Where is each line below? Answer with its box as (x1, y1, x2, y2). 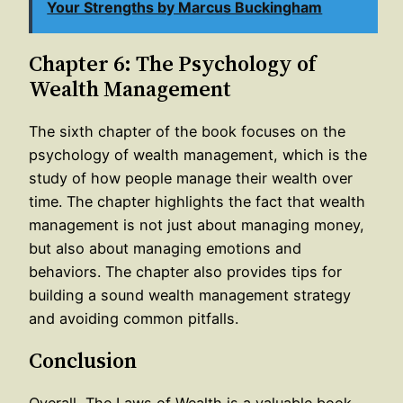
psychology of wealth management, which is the (29, 145, 367, 164)
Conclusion (29, 345, 137, 375)
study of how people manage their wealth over (29, 168, 353, 187)
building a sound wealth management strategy (29, 285, 351, 304)
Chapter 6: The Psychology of (29, 48, 316, 78)
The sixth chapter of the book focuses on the (29, 121, 345, 140)
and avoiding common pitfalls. (29, 309, 238, 327)
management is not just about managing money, (29, 215, 364, 234)
